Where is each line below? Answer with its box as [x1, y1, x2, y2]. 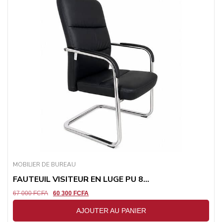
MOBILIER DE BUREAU [13, 161, 76, 168]
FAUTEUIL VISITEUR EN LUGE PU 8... [13, 174, 149, 185]
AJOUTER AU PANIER [76, 206, 146, 215]
